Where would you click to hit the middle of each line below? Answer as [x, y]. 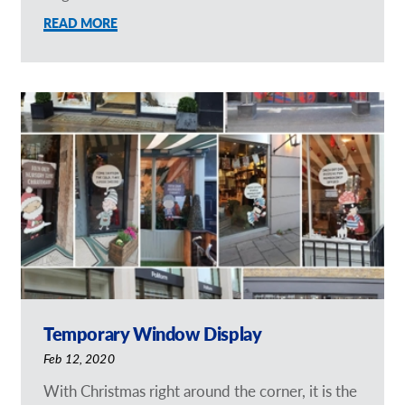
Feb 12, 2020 [79, 358]
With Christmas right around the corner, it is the [201, 391]
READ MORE [81, 24]
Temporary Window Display [153, 334]
